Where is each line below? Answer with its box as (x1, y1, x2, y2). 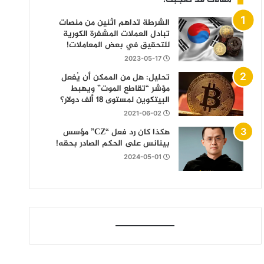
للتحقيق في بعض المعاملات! (67, 38, 170, 52)
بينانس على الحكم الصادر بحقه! (56, 137, 170, 150)
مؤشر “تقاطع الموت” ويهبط (70, 82, 170, 95)
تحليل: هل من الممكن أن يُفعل (61, 71, 170, 84)
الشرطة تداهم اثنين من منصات (59, 16, 170, 29)
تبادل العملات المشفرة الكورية (63, 27, 170, 41)
